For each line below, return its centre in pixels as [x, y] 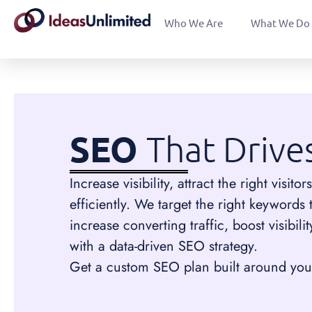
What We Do [280, 23]
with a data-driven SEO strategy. [164, 246]
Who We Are [193, 23]
